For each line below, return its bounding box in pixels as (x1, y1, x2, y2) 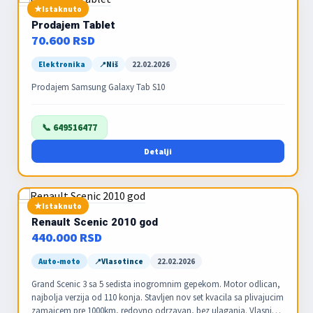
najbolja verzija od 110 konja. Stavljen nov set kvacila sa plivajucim (31, 291, 284, 303)
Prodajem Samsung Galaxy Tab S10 (31, 81, 165, 93)
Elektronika (38, 59, 85, 69)
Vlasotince (101, 256, 143, 266)
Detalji (144, 146, 172, 156)
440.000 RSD (31, 229, 102, 245)
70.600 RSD (31, 32, 95, 48)
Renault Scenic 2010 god (31, 216, 158, 228)
